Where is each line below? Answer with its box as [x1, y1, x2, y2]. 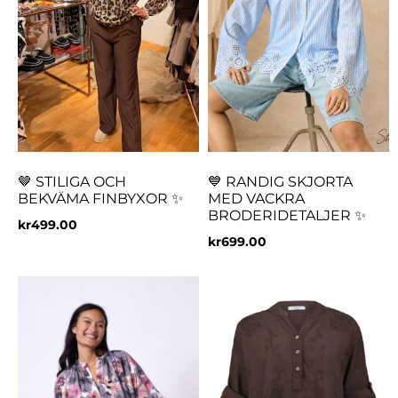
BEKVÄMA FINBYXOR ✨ [18, 189, 183, 207]
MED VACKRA [208, 189, 305, 207]
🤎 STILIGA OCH [18, 172, 126, 190]
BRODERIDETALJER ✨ [208, 206, 366, 224]
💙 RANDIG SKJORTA [208, 172, 353, 190]
